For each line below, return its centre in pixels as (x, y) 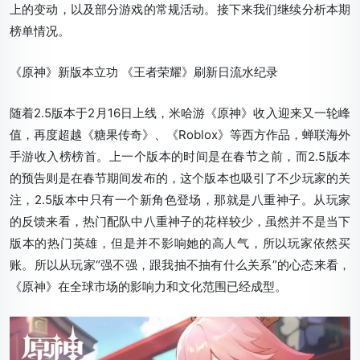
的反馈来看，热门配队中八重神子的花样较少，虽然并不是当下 (180, 222)
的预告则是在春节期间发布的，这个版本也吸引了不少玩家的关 (180, 178)
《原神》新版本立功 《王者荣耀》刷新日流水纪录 (144, 72)
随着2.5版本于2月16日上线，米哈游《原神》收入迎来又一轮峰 (180, 113)
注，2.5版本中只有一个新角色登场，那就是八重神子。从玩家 (180, 200)
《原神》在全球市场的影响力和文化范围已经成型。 (148, 287)
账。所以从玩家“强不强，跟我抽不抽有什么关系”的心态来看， (180, 265)
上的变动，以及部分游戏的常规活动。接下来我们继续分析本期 (180, 10)
